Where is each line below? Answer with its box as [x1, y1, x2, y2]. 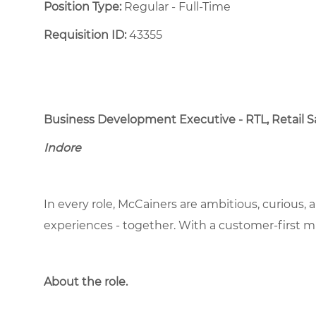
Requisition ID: [44, 28, 126, 42]
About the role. [44, 274, 128, 288]
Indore [44, 140, 81, 154]
